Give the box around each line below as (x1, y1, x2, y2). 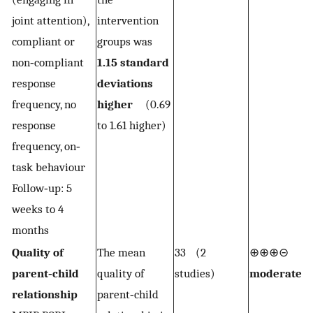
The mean (97, 245, 145, 259)
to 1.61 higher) (97, 117, 166, 132)
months (12, 222, 49, 237)
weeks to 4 (12, 201, 64, 216)
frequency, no (12, 96, 76, 111)
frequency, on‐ (12, 138, 80, 153)
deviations (97, 75, 153, 90)
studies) (175, 265, 215, 280)
